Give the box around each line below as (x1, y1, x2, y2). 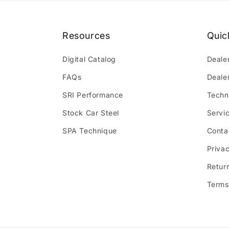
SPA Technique (62, 126, 117, 135)
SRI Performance (62, 90, 123, 100)
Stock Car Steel (62, 108, 119, 118)
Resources (62, 30, 110, 41)
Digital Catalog (62, 55, 116, 64)
